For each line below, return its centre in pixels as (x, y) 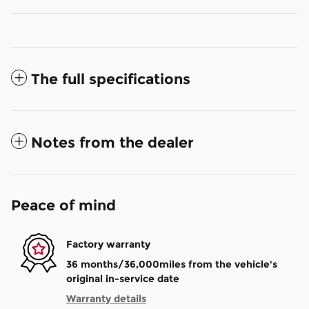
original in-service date (123, 279)
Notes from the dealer (112, 143)
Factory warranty (108, 244)
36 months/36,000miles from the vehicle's (172, 265)
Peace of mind (63, 206)
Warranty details (106, 299)
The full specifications (111, 79)
